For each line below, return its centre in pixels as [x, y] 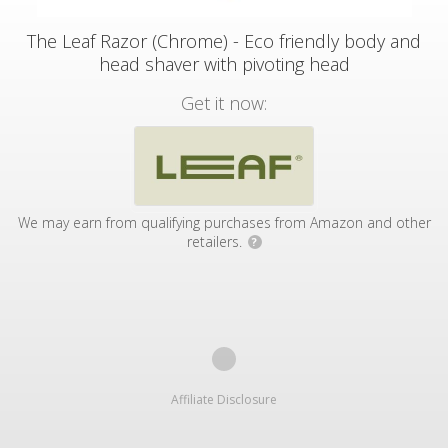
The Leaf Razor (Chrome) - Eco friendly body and [224, 41]
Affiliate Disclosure [224, 399]
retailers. [216, 241]
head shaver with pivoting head [224, 64]
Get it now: [224, 103]
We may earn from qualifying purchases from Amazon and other [224, 222]
